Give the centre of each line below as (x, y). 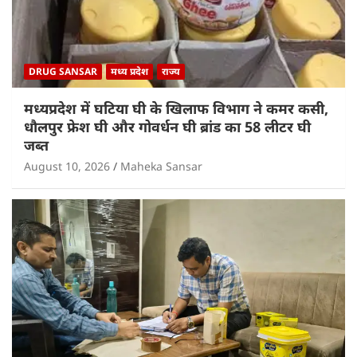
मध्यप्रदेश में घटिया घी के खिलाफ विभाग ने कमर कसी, (176, 109)
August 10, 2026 (67, 167)
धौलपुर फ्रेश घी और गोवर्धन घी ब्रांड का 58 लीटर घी (167, 127)
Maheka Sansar (161, 167)
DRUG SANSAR (63, 72)
